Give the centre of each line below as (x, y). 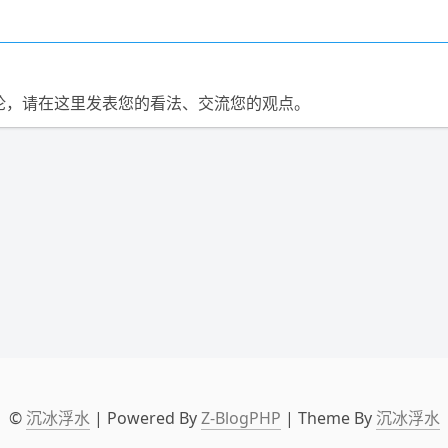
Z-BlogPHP (240, 417)
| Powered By (145, 417)
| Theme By (328, 417)
